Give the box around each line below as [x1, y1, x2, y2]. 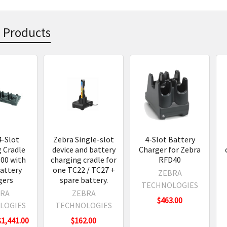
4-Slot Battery [144, 134, 195, 144]
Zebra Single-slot [53, 134, 115, 144]
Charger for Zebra [139, 144, 201, 155]
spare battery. [59, 174, 108, 185]
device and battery [52, 144, 116, 155]
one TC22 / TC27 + [52, 164, 115, 175]
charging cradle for [51, 154, 117, 165]
